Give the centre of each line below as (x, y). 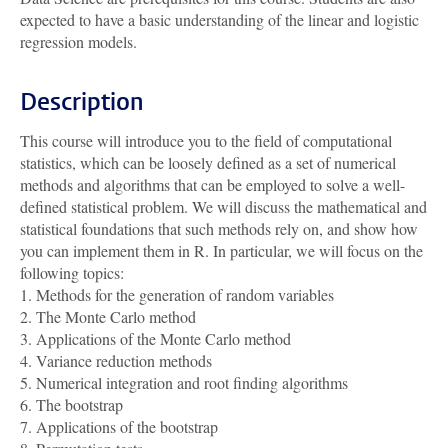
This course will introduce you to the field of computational (206, 140)
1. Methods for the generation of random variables (177, 294)
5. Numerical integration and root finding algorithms (184, 382)
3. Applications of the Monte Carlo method (155, 338)
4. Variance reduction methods (116, 360)
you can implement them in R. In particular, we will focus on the (221, 250)
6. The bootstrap (71, 404)
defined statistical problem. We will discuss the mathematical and (223, 206)
